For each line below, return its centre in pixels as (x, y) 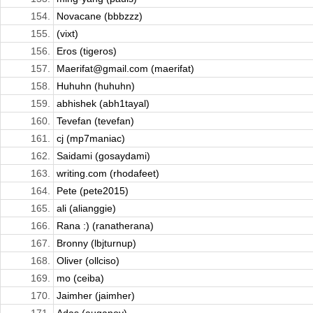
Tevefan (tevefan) (95, 121)
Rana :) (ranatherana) (105, 226)
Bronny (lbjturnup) (96, 243)
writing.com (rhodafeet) (108, 174)
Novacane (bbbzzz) (100, 16)
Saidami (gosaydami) (103, 156)
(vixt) (67, 34)
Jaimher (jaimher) (96, 296)
